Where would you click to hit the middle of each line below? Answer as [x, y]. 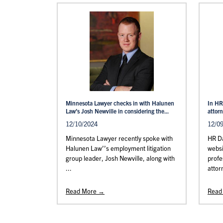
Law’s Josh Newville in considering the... [117, 111]
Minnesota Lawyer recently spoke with [119, 138]
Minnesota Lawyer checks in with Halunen [120, 103]
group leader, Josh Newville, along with [120, 158]
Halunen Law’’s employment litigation [118, 148]
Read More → [85, 191]
